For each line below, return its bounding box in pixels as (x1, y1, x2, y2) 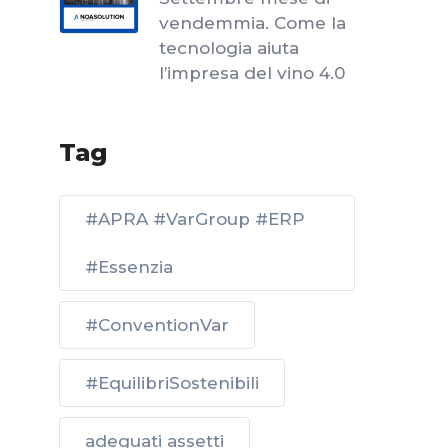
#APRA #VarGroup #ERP (85, 209, 305, 229)
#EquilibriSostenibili (85, 373, 259, 393)
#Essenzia (85, 257, 173, 277)
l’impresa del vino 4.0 (159, 63, 345, 83)
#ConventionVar (85, 315, 229, 335)
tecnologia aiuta (159, 38, 299, 58)
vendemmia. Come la (159, 13, 346, 33)
